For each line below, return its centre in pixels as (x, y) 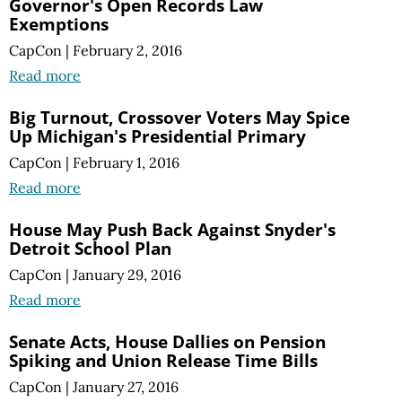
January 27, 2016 (126, 387)
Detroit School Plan (90, 249)
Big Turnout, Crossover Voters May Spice (179, 117)
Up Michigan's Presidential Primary (157, 135)
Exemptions (59, 23)
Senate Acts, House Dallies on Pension (167, 342)
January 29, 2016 (127, 275)
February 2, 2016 (127, 50)
